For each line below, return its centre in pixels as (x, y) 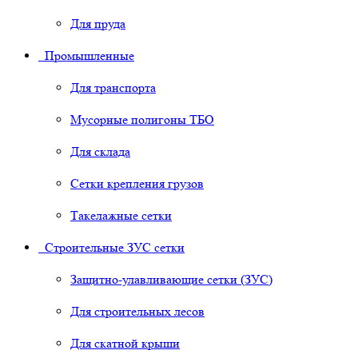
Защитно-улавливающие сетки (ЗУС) (171, 280)
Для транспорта (113, 88)
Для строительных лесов (137, 312)
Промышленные (86, 56)
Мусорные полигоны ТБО (142, 120)
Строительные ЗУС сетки (111, 248)
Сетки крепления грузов (137, 184)
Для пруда (98, 24)
